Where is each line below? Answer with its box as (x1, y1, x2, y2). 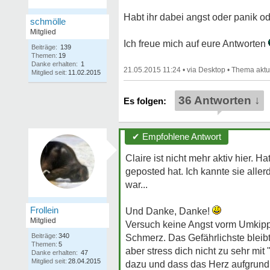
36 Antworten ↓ (178, 94, 260, 107)
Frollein (30, 205, 58, 215)
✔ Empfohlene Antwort (132, 131, 221, 142)
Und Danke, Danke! (125, 206, 212, 216)
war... (125, 180, 148, 190)
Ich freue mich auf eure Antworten (124, 39, 268, 49)
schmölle (30, 16, 66, 27)
